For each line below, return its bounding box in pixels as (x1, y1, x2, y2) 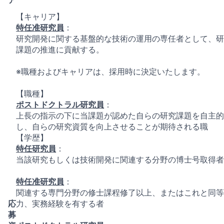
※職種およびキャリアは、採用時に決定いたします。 (16, 66, 205, 76)
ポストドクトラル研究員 (16, 99, 104, 109)
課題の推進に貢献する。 (16, 44, 104, 54)
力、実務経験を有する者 (16, 198, 104, 208)
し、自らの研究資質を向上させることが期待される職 (16, 121, 208, 131)
